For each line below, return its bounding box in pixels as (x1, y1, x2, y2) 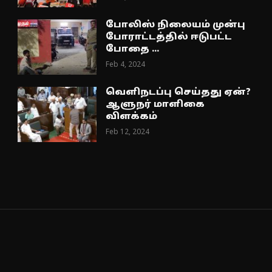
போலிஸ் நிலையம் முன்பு (106, 19, 246, 32)
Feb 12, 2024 (106, 128, 150, 137)
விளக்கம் (106, 111, 158, 123)
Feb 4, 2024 (106, 61, 146, 70)
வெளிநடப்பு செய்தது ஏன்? (106, 87, 251, 99)
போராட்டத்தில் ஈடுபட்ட (106, 32, 233, 44)
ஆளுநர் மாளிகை (106, 99, 205, 111)
